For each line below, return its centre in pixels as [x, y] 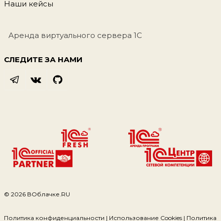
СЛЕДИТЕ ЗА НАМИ [43, 60]
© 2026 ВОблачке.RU [37, 194]
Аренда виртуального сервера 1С [75, 35]
